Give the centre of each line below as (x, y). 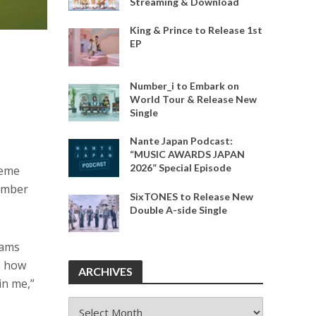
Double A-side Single (178, 209)
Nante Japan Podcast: (181, 141)
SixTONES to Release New (191, 196)
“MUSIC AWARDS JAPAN (187, 154)
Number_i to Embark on (184, 85)
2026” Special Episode (180, 168)
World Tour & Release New (193, 99)
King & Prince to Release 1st (196, 30)
